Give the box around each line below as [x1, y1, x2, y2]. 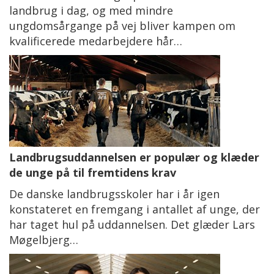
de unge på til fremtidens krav [9, 165, 176, 180]
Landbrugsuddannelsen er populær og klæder [9, 149, 259, 165]
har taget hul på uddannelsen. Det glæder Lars [9, 217, 255, 232]
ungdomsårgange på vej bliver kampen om [9, 18, 235, 33]
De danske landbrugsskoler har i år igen [9, 186, 220, 201]
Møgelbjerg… [9, 232, 78, 247]
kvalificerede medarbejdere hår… [9, 33, 182, 48]
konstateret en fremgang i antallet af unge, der [9, 201, 260, 217]
